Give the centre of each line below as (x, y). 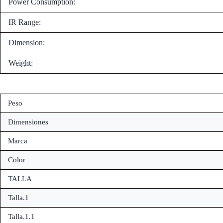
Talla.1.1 (21, 216)
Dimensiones (28, 122)
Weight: (21, 63)
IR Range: (25, 22)
